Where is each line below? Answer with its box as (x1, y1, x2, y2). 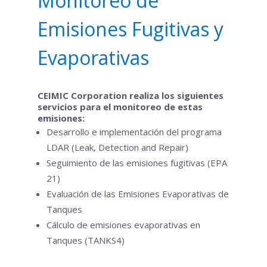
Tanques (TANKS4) (46, 234, 125, 246)
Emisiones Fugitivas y (37, 16, 223, 42)
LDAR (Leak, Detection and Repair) (46, 141, 188, 153)
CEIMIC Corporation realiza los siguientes (37, 89, 223, 101)
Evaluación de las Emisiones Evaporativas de (46, 188, 229, 200)
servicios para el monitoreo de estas (37, 101, 203, 113)
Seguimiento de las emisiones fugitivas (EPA (46, 157, 227, 169)
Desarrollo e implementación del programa (46, 126, 222, 138)
